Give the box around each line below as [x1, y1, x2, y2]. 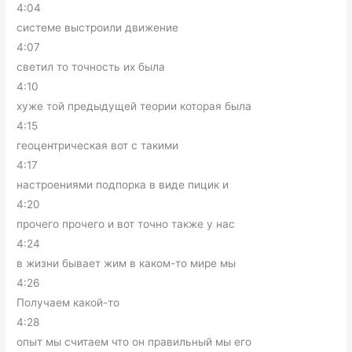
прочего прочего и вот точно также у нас [16, 218, 236, 230]
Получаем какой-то [16, 296, 120, 309]
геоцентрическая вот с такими [16, 139, 179, 152]
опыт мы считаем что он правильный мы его [16, 335, 252, 348]
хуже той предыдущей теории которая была [16, 100, 252, 112]
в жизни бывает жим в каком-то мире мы [16, 257, 236, 269]
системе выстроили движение [16, 21, 179, 34]
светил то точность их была [16, 60, 166, 73]
